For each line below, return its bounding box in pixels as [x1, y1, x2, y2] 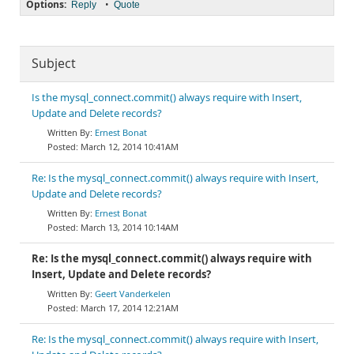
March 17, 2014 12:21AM [81, 302, 179, 314]
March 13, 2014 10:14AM [81, 221, 179, 233]
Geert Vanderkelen [95, 288, 171, 299]
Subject [32, 55, 76, 72]
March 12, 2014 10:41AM [81, 141, 179, 153]
